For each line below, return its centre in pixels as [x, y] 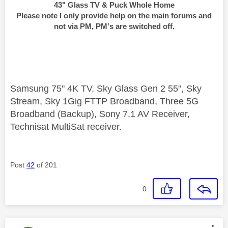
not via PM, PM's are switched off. [114, 26]
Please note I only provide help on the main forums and [114, 16]
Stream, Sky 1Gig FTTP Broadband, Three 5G [104, 102]
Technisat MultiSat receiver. [66, 127]
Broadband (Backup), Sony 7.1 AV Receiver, [100, 114]
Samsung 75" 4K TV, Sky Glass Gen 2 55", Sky [106, 89]
